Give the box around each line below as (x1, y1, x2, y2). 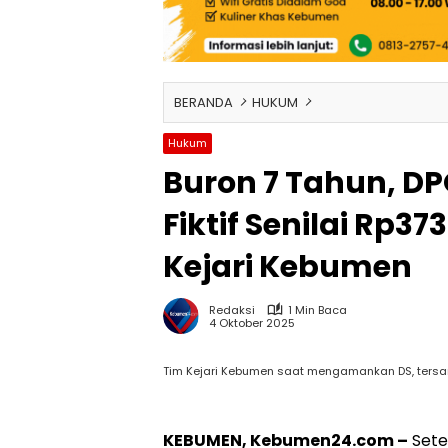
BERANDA (174, 92, 233, 112)
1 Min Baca (288, 301, 347, 318)
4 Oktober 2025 (209, 315, 295, 332)
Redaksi (209, 301, 255, 318)
